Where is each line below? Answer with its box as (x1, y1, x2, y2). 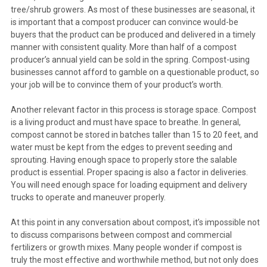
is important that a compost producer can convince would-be (10, 17, 238, 27)
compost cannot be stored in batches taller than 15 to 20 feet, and (10, 129, 258, 139)
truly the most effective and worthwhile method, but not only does (10, 254, 259, 265)
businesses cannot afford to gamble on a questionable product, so (10, 67, 259, 77)
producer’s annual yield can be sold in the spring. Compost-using (10, 54, 250, 64)
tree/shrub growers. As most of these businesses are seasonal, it (10, 4, 255, 14)
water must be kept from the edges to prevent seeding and (10, 142, 232, 152)
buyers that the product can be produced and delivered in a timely (10, 29, 256, 39)
